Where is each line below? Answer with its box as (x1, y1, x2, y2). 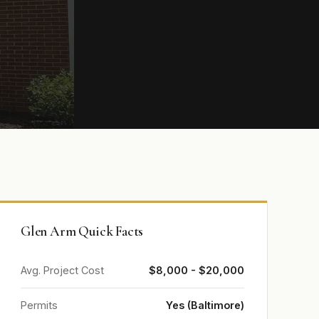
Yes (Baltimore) (166, 299, 244, 311)
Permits (21, 299, 58, 311)
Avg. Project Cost (21, 264, 104, 276)
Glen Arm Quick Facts (21, 223, 144, 240)
